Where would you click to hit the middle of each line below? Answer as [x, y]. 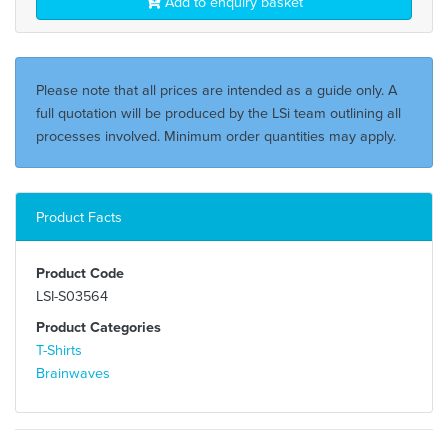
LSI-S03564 [72, 296]
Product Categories [98, 327]
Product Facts [79, 217]
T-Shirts [59, 350]
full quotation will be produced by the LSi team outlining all [218, 113]
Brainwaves [73, 373]
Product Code [80, 273]
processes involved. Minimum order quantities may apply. [216, 136]
